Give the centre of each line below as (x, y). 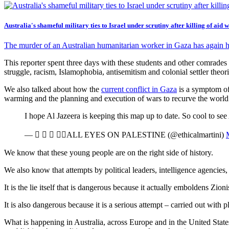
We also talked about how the (53, 89)
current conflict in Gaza (139, 89)
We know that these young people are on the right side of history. (109, 153)
